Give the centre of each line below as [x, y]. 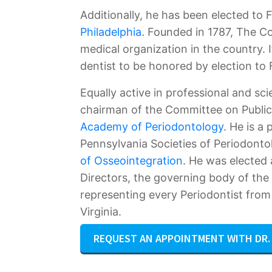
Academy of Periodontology [152, 127]
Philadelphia [111, 32]
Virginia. [101, 212]
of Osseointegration [131, 161]
